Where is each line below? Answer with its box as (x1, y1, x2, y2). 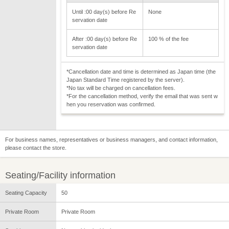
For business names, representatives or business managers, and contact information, (5, 136, 218, 143)
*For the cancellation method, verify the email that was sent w (66, 93, 218, 99)
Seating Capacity (5, 189, 47, 196)
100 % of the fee (148, 35, 189, 42)
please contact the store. (5, 144, 66, 151)
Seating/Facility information (5, 170, 116, 180)
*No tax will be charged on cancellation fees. (66, 84, 175, 91)
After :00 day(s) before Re (72, 35, 137, 42)
